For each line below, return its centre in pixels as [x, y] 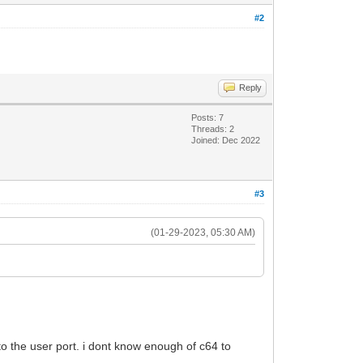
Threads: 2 [213, 128]
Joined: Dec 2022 [226, 140]
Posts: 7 [208, 117]
